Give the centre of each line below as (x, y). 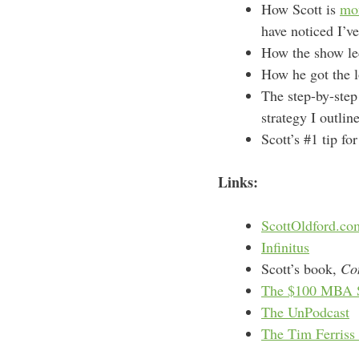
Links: (238, 182)
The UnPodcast (305, 312)
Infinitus (285, 247)
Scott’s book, (301, 268)
